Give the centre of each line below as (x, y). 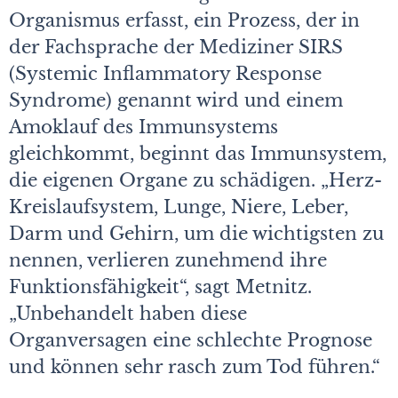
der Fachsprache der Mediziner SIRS (176, 47)
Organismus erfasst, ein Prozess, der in (184, 20)
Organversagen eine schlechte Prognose (191, 340)
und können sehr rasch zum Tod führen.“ (195, 366)
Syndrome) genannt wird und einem (176, 100)
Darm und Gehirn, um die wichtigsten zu (196, 233)
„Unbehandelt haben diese (128, 313)
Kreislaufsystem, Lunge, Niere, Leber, (179, 207)
